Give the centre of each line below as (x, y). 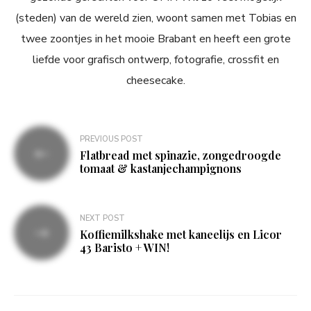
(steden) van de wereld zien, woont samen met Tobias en (155, 18)
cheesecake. (155, 81)
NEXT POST (102, 218)
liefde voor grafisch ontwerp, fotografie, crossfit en (155, 60)
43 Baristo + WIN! (125, 247)
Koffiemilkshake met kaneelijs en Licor (181, 234)
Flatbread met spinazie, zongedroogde (180, 155)
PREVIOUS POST (111, 139)
